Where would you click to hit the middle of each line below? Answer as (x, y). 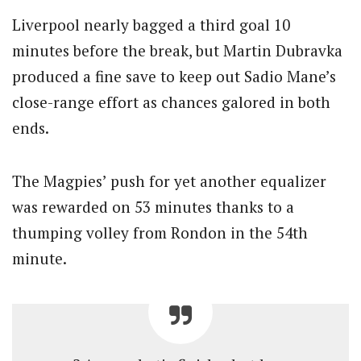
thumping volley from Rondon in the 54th (160, 233)
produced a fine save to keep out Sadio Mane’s (174, 76)
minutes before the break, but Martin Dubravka (177, 50)
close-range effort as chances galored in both (171, 102)
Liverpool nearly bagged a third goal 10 (151, 24)
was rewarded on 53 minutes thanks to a (153, 207)
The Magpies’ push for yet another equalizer (169, 181)
